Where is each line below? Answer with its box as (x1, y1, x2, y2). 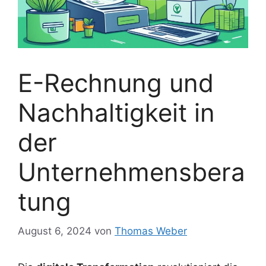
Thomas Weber (115, 224, 187, 237)
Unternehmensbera (18, 157, 245, 188)
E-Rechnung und (18, 68, 214, 99)
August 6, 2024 (18, 224, 91, 237)
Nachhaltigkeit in (18, 97, 215, 128)
